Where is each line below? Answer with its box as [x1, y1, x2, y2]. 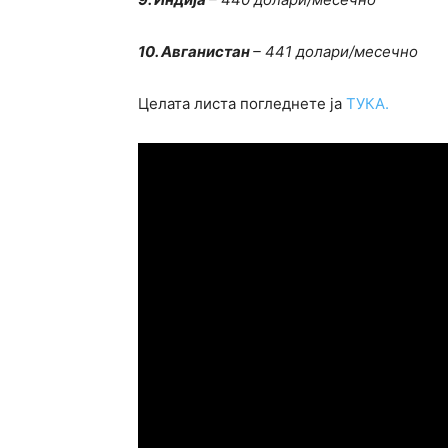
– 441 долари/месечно [253, 42, 418, 62]
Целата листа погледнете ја [138, 94, 346, 114]
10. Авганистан [138, 42, 253, 62]
